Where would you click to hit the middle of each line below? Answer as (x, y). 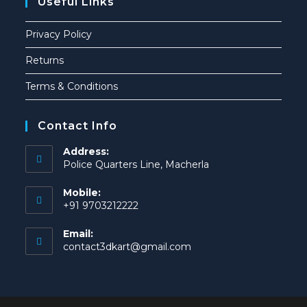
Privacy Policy (59, 35)
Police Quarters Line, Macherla (136, 165)
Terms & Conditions (72, 87)
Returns (45, 61)
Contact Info (78, 126)
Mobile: (82, 193)
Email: (78, 234)
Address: (86, 152)
